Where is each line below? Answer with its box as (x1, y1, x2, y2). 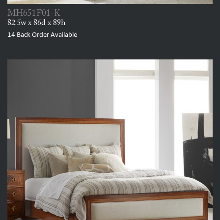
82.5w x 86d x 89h (7, 19, 66, 27)
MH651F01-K (7, 9, 60, 19)
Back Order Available (15, 31, 77, 39)
